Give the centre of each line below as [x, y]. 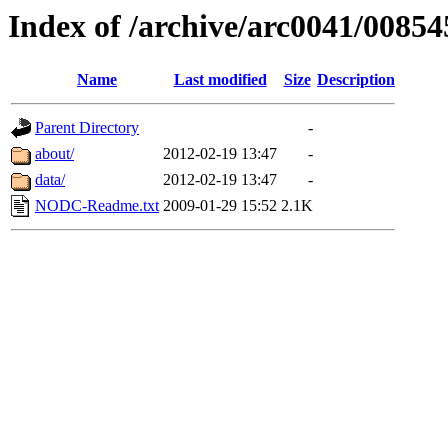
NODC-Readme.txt [97, 206]
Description [356, 80]
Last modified [220, 80]
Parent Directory [87, 128]
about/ [54, 154]
